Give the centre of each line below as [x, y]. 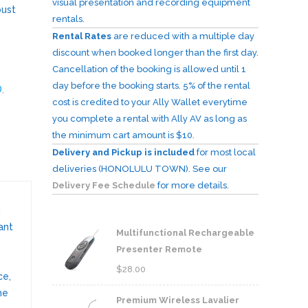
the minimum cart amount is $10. [123, 135]
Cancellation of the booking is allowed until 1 [149, 69]
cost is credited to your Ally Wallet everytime [150, 102]
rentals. [68, 19]
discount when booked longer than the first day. [155, 52]
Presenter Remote [159, 249]
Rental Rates [83, 36]
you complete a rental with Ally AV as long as [150, 118]
